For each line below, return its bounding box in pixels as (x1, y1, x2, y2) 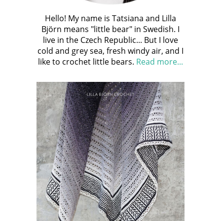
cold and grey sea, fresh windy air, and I (37, 45, 184, 56)
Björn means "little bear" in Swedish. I (41, 23, 180, 35)
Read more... (136, 56, 183, 67)
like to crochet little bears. (38, 56, 136, 67)
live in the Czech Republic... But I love (43, 34, 178, 45)
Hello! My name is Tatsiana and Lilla (45, 12, 176, 24)
